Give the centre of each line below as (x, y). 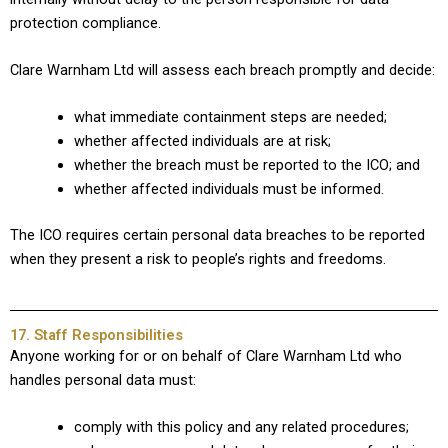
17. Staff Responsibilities (96, 334)
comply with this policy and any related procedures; (241, 427)
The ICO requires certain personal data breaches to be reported (217, 235)
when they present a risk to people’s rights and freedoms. (198, 259)
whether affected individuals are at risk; (202, 141)
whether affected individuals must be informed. (228, 189)
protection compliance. (85, 22)
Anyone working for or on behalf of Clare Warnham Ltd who (206, 355)
